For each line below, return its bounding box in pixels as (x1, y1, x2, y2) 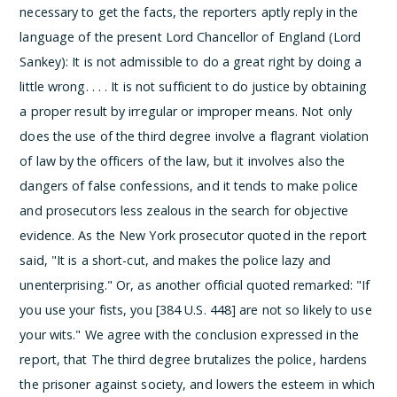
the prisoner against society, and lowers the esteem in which (19, 375, 376, 393)
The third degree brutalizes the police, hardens (90, 350, 368, 368)
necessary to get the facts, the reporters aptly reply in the (19, 3, 359, 20)
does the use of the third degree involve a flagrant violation (19, 127, 370, 144)
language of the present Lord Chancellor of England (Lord (19, 27, 361, 45)
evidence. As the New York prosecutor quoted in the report (19, 226, 368, 244)
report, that (19, 350, 91, 368)
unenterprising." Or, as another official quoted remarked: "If (19, 276, 370, 293)
